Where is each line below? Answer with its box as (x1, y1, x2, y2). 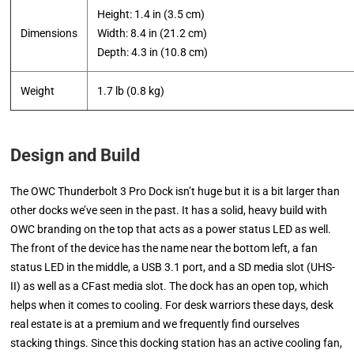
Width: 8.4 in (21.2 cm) (97, 27, 208, 40)
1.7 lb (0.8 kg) (97, 85, 165, 97)
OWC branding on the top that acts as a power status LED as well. (10, 223, 332, 235)
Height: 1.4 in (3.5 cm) (97, 8, 205, 21)
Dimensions (21, 27, 78, 40)
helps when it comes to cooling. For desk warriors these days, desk (10, 299, 334, 311)
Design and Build (10, 145, 141, 165)
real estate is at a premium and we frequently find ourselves (10, 318, 300, 330)
